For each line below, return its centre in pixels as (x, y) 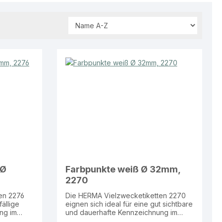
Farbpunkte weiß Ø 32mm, (123, 169)
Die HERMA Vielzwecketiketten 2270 (125, 195)
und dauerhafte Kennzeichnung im (121, 212)
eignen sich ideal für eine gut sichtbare (129, 204)
